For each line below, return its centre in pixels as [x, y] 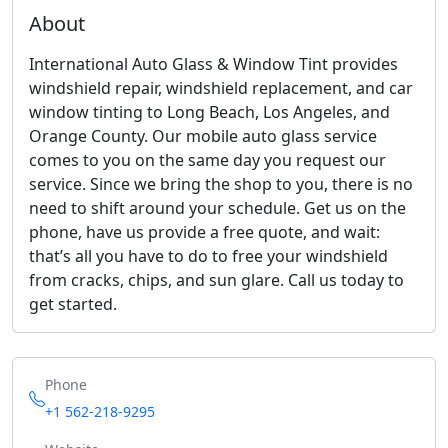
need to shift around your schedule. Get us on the [217, 208]
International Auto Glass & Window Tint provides [213, 64]
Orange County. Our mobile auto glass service [203, 136]
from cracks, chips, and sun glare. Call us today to [216, 280]
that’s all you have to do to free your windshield [208, 256]
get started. [73, 304]
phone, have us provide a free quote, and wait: [204, 232]
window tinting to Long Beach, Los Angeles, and [209, 112]
